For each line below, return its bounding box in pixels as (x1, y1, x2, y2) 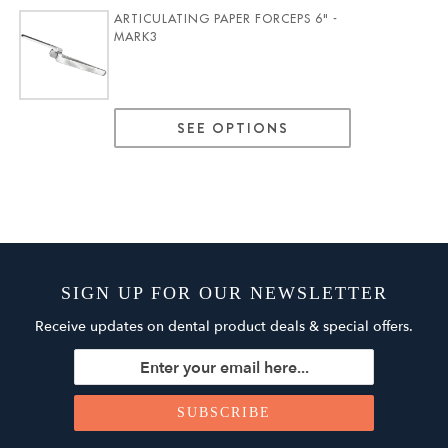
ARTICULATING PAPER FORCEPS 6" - (114, 13, 339, 26)
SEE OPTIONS (177, 118, 290, 139)
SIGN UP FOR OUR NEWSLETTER (60, 283, 388, 304)
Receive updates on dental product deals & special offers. (35, 317, 413, 337)
